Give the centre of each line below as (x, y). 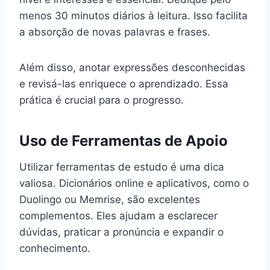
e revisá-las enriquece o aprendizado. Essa (124, 83)
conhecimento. (55, 248)
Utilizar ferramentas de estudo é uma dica (122, 167)
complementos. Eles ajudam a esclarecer (118, 215)
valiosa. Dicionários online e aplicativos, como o (134, 183)
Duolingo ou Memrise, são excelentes (110, 199)
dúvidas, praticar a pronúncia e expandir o (121, 232)
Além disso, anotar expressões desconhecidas (132, 67)
